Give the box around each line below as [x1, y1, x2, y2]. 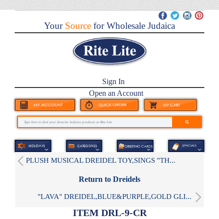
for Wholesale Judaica [91, 21, 175, 31]
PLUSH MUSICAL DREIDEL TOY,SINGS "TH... [26, 156, 175, 164]
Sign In [102, 77, 125, 86]
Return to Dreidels [79, 175, 140, 183]
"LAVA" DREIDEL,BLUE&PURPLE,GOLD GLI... [38, 192, 192, 200]
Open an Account [88, 89, 143, 98]
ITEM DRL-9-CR [72, 207, 147, 218]
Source [63, 21, 91, 31]
